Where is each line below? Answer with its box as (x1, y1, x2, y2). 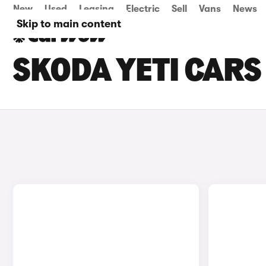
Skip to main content (17, 18, 121, 30)
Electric (126, 4, 160, 14)
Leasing (79, 4, 114, 14)
